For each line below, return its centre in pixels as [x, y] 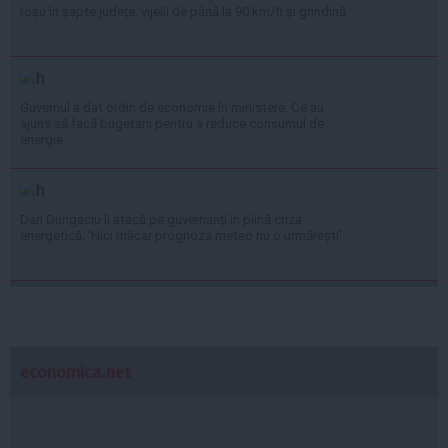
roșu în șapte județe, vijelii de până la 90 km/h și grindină [183, 12]
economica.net [75, 372]
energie [41, 140]
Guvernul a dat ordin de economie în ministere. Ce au [172, 108]
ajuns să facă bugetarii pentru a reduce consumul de [172, 124]
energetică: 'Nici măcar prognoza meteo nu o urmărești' [181, 236]
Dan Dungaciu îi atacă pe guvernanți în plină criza [161, 220]
